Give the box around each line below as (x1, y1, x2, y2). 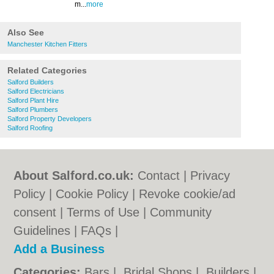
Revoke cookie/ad (139, 187, 236, 201)
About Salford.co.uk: (13, 169, 135, 182)
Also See (7, 28, 44, 37)
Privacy (190, 169, 231, 182)
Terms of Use (67, 206, 140, 219)
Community (150, 206, 212, 219)
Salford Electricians (7, 87, 64, 95)
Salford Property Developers (7, 115, 92, 122)
